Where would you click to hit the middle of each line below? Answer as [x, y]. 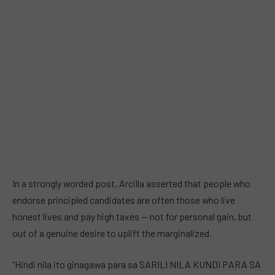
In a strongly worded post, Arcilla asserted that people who [131, 183]
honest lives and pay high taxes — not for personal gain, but [132, 216]
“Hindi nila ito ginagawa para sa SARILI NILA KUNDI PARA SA [137, 265]
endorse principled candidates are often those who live [124, 199]
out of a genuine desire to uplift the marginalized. [112, 233]
